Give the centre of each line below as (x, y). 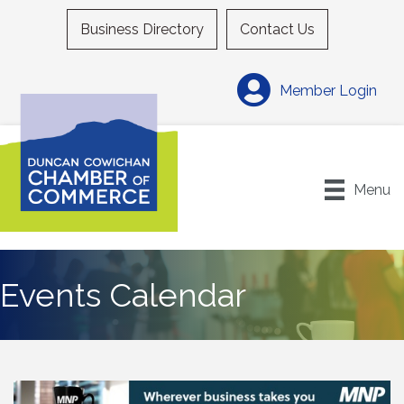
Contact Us (277, 29)
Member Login (328, 90)
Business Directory (142, 29)
